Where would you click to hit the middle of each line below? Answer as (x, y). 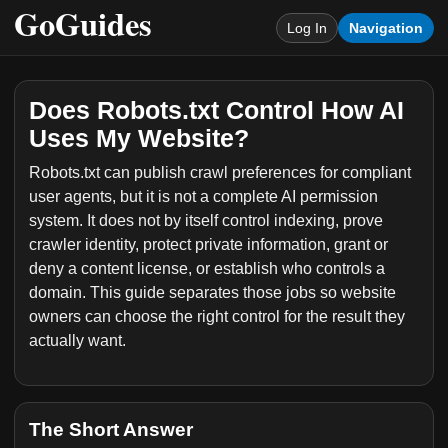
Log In (307, 27)
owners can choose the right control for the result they (217, 316)
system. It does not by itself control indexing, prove (206, 220)
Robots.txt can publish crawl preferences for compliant (220, 172)
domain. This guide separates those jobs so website (212, 292)
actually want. (77, 340)
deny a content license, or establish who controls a (207, 268)
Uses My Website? (139, 138)
